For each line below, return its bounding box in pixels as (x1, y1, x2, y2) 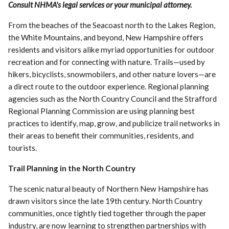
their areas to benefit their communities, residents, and (8, 130, 194, 140)
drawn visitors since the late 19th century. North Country (8, 196, 203, 205)
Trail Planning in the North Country (8, 163, 136, 173)
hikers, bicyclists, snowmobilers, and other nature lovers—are (8, 69, 216, 79)
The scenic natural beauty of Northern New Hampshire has (8, 184, 209, 193)
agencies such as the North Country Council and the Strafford (8, 94, 217, 103)
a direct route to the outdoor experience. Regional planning (8, 81, 210, 91)
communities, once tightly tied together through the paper (8, 208, 207, 218)
